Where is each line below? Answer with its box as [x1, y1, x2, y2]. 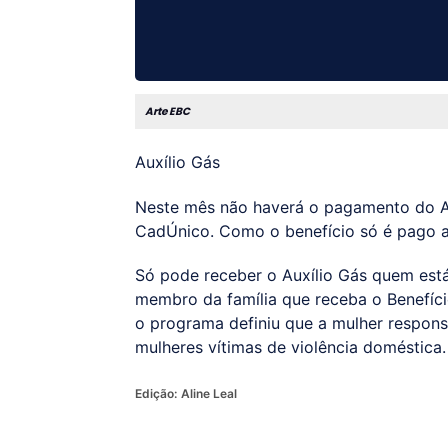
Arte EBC [144, 103, 190, 119]
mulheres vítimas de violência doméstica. [134, 337, 446, 358]
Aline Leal [180, 386, 237, 402]
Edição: [134, 386, 177, 402]
